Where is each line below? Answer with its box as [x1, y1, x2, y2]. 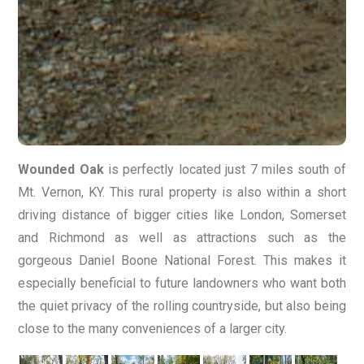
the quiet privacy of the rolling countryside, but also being [18, 297, 346, 314]
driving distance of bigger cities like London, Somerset [18, 206, 346, 223]
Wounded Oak [18, 161, 104, 177]
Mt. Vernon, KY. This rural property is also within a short [18, 184, 346, 200]
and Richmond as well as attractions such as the [18, 229, 346, 245]
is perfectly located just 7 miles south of [103, 161, 346, 177]
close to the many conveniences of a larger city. [18, 320, 288, 336]
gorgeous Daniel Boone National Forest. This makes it [18, 252, 346, 268]
